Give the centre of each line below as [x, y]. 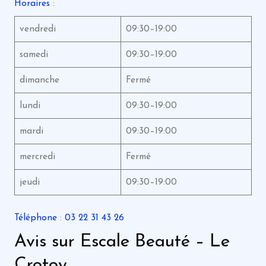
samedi [34, 55]
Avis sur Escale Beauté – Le [122, 242]
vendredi [37, 29]
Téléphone [35, 218]
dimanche [39, 80]
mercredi [37, 157]
